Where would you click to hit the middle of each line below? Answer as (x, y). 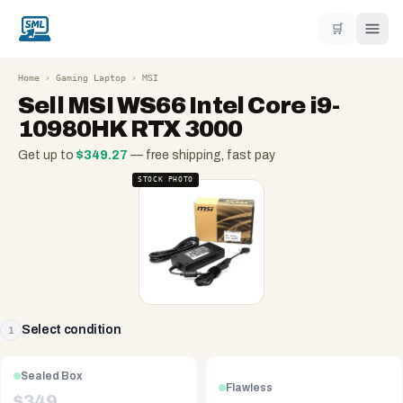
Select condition (72, 330)
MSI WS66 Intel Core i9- (204, 105)
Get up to (47, 155)
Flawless (249, 387)
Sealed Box (52, 376)
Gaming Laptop (91, 78)
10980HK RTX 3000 (130, 129)
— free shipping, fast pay (201, 155)
